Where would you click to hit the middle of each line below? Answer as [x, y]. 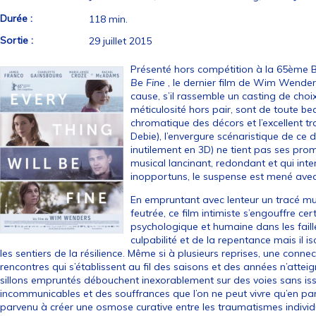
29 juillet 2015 [121, 41]
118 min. [109, 19]
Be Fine [148, 83]
